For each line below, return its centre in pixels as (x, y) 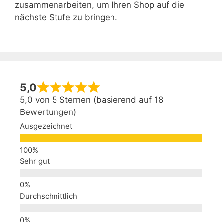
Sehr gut (35, 161)
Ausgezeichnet (46, 126)
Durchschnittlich (49, 196)
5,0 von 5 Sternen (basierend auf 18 (91, 100)
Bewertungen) (48, 112)
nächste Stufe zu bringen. (66, 18)
